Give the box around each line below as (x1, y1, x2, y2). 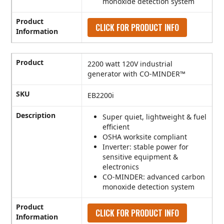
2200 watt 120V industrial (87, 59, 173, 69)
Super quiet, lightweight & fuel (102, 112, 207, 122)
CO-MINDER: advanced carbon (102, 172, 205, 182)
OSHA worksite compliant (102, 132, 187, 142)
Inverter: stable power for (102, 142, 189, 152)
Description (16, 110, 56, 120)
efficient (102, 122, 130, 132)
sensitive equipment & (102, 152, 178, 162)
